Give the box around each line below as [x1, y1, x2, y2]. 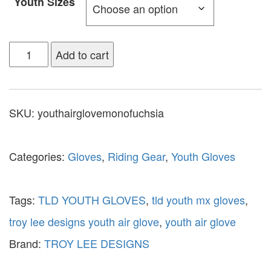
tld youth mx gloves [152, 192, 245, 208]
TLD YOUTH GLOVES [38, 192, 146, 208]
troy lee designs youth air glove [9, 214, 159, 230]
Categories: [9, 148, 68, 165]
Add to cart [56, 47, 109, 63]
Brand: [9, 235, 44, 252]
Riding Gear [108, 148, 165, 165]
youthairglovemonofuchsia [38, 105, 164, 121]
